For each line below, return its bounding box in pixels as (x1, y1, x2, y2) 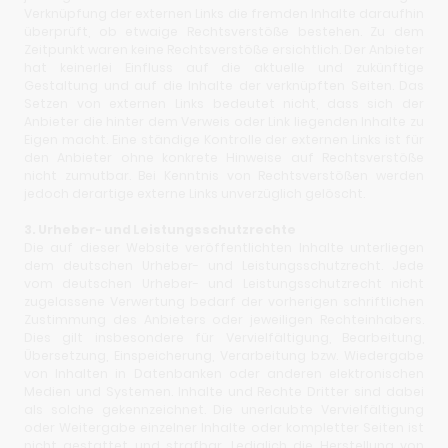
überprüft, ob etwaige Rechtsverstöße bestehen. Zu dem (24, 23, 424, 41)
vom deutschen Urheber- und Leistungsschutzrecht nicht (24, 275, 424, 293)
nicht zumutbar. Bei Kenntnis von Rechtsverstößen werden (24, 167, 424, 185)
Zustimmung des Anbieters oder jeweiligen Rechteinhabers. (24, 311, 424, 329)
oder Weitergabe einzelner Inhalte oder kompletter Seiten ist (24, 419, 424, 437)
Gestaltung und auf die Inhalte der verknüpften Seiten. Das (24, 77, 424, 95)
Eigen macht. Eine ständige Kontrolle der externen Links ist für (24, 131, 424, 149)
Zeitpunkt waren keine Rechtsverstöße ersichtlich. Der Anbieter (24, 41, 424, 59)
